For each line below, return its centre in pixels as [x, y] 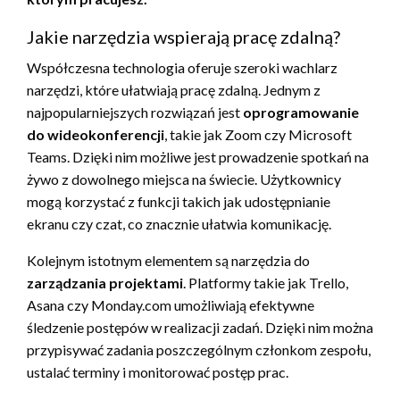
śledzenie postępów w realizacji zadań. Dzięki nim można [200, 327]
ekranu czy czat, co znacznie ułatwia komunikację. [179, 223]
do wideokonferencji [96, 134]
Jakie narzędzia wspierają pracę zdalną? [183, 36]
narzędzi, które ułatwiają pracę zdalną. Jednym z [174, 89]
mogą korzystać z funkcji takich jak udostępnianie [179, 201]
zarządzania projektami [105, 282]
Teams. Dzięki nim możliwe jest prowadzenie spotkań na [198, 156]
